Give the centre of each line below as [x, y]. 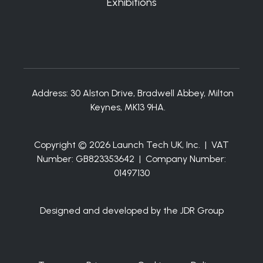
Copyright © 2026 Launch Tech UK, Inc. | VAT [131, 144]
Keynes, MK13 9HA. [128, 107]
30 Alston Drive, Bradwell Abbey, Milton [152, 93]
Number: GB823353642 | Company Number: [131, 159]
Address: [50, 93]
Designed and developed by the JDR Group [131, 210]
